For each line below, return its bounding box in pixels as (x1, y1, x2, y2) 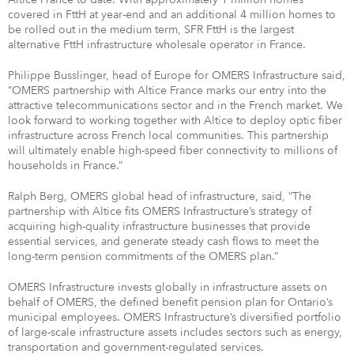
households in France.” (8, 157, 122, 173)
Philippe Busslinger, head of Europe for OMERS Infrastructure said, (8, 67, 345, 83)
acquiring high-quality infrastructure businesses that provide (8, 218, 311, 234)
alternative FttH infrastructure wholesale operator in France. (8, 36, 306, 52)
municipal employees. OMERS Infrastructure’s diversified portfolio (8, 309, 341, 325)
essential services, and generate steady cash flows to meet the (8, 233, 319, 249)
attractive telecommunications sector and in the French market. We (8, 97, 343, 113)
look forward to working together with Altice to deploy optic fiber (8, 112, 342, 128)
